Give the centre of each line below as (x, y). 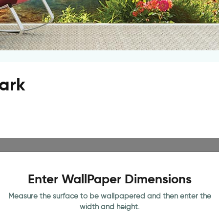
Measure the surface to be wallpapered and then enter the (109, 196)
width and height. (109, 207)
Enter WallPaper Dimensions (109, 179)
